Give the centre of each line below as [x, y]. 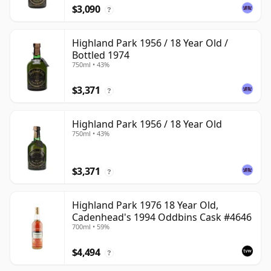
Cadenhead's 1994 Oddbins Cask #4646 [162, 217]
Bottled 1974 [101, 55]
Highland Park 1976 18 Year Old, [145, 205]
